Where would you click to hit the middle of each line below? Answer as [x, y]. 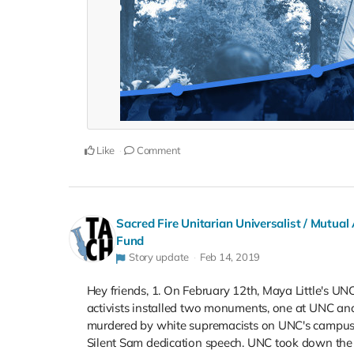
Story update [159, 257]
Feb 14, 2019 [230, 257]
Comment [158, 151]
